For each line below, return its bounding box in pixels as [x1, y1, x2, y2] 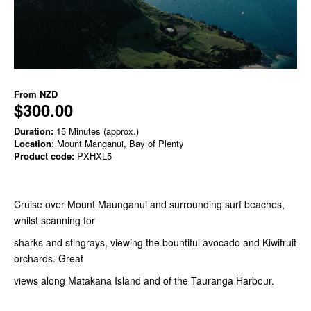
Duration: [14, 124, 53, 138]
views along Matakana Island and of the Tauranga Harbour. [14, 274, 274, 288]
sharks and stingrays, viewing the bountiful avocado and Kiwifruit [14, 235, 296, 250]
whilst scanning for [14, 213, 95, 228]
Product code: [14, 149, 74, 163]
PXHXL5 [74, 149, 112, 163]
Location [14, 137, 51, 151]
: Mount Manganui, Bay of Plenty [51, 137, 184, 151]
